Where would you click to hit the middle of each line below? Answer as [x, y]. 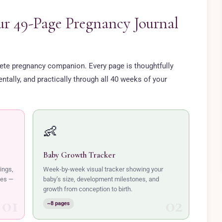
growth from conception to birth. [88, 189]
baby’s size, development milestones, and [101, 179]
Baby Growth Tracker [79, 155]
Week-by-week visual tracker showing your [103, 169]
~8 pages [58, 203]
